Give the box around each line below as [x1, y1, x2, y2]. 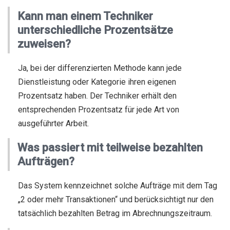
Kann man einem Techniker [17, 10, 153, 23]
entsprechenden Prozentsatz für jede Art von [18, 105, 179, 114]
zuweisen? [17, 37, 71, 50]
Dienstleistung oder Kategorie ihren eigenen [18, 77, 176, 87]
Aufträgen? [17, 155, 74, 168]
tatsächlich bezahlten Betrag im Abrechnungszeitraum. [18, 208, 212, 218]
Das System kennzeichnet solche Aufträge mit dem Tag [18, 181, 217, 190]
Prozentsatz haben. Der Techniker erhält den [18, 91, 177, 101]
